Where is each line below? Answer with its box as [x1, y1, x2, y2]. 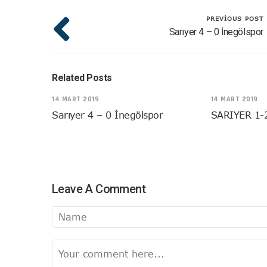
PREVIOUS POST [206, 14, 263, 22]
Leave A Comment [52, 181, 145, 196]
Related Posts [52, 72, 112, 83]
